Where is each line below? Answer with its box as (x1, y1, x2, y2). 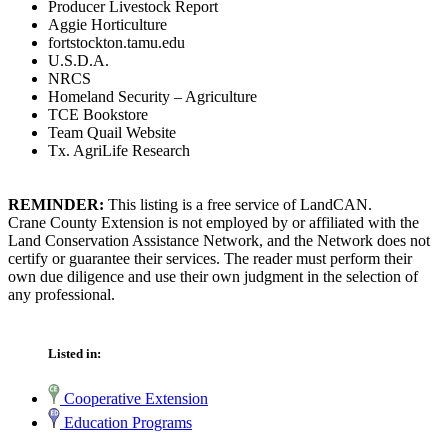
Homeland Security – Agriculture (48, 88, 257, 106)
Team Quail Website (48, 124, 176, 142)
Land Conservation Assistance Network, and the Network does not (8, 232, 430, 250)
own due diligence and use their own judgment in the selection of (8, 268, 418, 286)
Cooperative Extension (60, 390, 208, 408)
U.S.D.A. (48, 52, 109, 70)
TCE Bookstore (48, 106, 148, 124)
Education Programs (60, 414, 192, 432)
